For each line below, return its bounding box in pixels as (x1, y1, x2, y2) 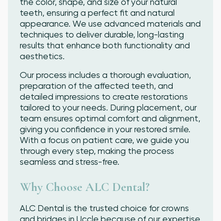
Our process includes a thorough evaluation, (20, 70, 191, 80)
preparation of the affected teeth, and (20, 80, 173, 91)
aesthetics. (20, 51, 65, 61)
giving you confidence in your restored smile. (20, 124, 190, 134)
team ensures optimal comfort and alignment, (20, 113, 200, 123)
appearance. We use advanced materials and (20, 18, 201, 29)
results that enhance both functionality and (20, 40, 190, 50)
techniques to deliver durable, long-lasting (20, 29, 184, 39)
